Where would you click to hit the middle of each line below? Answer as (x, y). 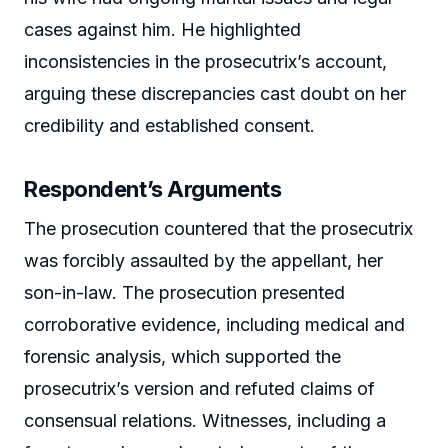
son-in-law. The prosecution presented (184, 292)
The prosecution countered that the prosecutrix (218, 228)
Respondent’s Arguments (153, 188)
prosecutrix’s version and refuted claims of (199, 388)
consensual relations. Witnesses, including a (205, 420)
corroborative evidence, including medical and (214, 324)
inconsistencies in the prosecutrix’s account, (205, 61)
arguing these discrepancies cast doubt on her (215, 93)
